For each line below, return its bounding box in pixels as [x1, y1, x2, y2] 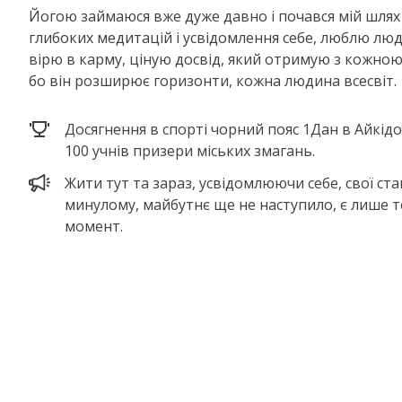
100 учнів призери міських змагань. [65, 141, 315, 161]
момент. [65, 216, 123, 236]
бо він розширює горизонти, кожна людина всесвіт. [29, 71, 397, 91]
